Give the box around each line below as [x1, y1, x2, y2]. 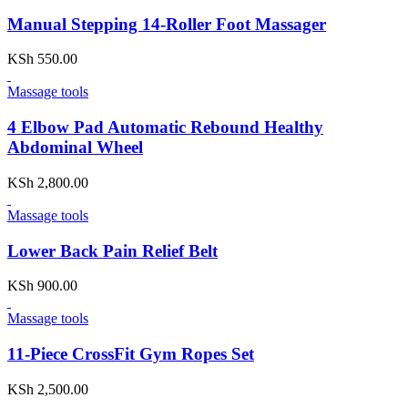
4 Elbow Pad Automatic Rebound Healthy [7, 117, 323, 138]
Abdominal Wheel [7, 138, 143, 158]
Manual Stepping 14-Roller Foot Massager [7, 14, 326, 34]
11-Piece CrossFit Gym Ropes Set [7, 344, 254, 363]
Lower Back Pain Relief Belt [7, 240, 218, 260]
